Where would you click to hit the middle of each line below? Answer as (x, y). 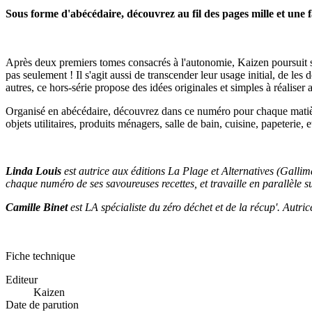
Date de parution (42, 304)
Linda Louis (33, 171)
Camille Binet (37, 207)
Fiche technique (40, 256)
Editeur (22, 279)
